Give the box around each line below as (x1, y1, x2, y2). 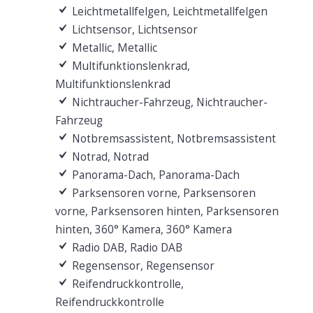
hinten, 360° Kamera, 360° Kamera (54, 221, 232, 237)
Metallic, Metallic (68, 40, 157, 55)
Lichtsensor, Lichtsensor (68, 22, 198, 37)
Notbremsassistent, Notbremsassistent (68, 131, 276, 146)
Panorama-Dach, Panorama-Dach (68, 167, 240, 182)
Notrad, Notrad (68, 149, 149, 164)
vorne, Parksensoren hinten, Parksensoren (54, 203, 279, 219)
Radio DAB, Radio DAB (68, 240, 182, 255)
